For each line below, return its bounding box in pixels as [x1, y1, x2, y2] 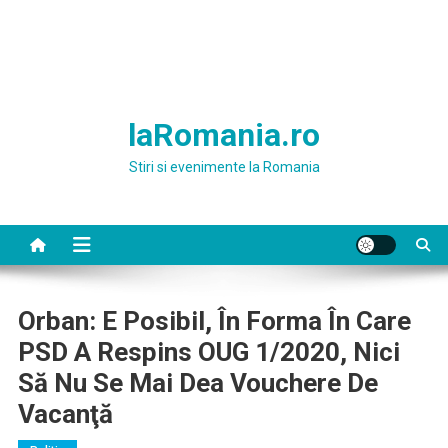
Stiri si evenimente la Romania [128, 159, 320, 175]
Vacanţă [17, 399, 113, 429]
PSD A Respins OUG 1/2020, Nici [17, 337, 400, 367]
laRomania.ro [128, 116, 320, 154]
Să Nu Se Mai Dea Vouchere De [17, 368, 378, 398]
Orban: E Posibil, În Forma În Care [17, 306, 411, 336]
